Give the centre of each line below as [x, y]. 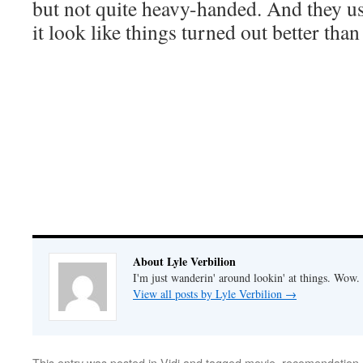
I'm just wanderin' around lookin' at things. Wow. [246, 278]
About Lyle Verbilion [184, 261]
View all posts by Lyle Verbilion [209, 294]
